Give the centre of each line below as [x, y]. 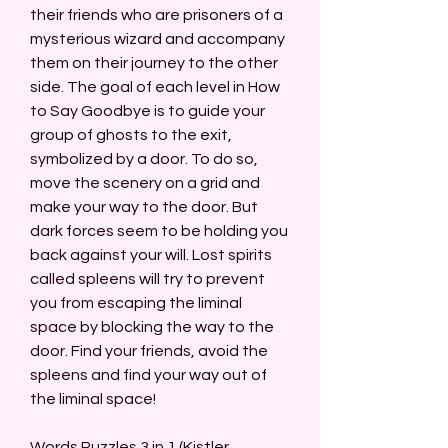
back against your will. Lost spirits [151, 255]
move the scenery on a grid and [145, 183]
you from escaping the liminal [136, 303]
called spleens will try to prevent [147, 279]
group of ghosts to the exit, [131, 135]
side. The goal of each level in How [155, 87]
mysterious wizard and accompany [157, 39]
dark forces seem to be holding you [159, 231]
